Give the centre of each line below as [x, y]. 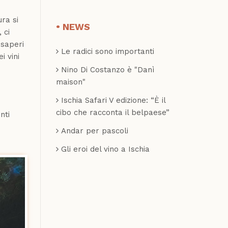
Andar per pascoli [94, 131]
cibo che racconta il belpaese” [112, 112]
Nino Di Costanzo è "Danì [107, 69]
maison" [70, 82]
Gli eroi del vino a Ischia [105, 149]
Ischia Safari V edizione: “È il [113, 100]
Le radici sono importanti [107, 51]
